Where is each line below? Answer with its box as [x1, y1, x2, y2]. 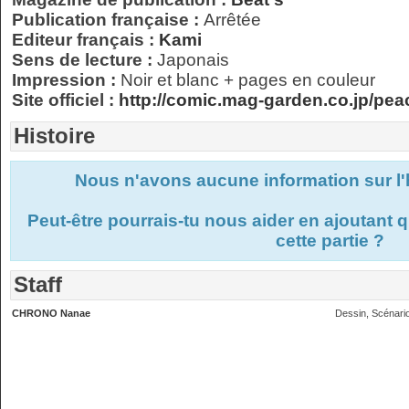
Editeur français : [12, 30, 159, 49]
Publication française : [12, 10, 204, 29]
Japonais [157, 50, 229, 69]
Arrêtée [204, 10, 261, 29]
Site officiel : [12, 90, 119, 110]
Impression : [12, 70, 121, 89]
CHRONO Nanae [12, 308, 90, 319]
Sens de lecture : [12, 50, 157, 69]
